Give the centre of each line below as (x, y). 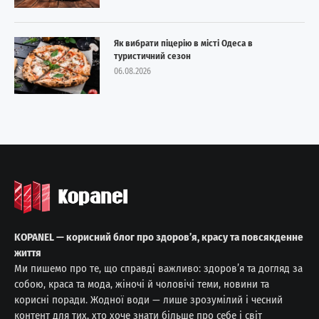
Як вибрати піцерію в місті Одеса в (183, 43)
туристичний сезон (152, 56)
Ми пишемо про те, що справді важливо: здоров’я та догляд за (158, 269)
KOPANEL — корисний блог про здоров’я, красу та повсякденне (159, 237)
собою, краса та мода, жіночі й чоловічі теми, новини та (142, 284)
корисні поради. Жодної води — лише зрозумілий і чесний (148, 300)
